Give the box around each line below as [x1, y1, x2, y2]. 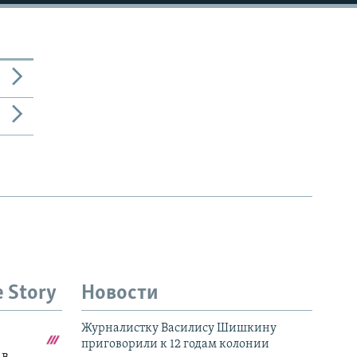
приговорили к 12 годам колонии [81, 338, 269, 351]
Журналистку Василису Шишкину [81, 322, 277, 335]
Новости [81, 282, 159, 304]
